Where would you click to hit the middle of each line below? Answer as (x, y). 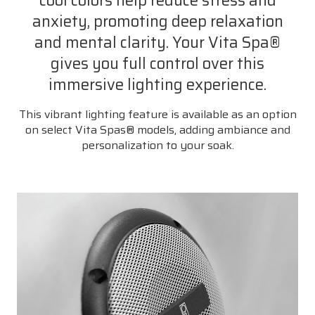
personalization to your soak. (157, 145)
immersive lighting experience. (157, 84)
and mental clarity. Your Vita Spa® (157, 42)
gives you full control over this (157, 63)
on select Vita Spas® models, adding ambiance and (157, 129)
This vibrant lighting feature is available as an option (157, 114)
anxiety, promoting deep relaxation (157, 21)
